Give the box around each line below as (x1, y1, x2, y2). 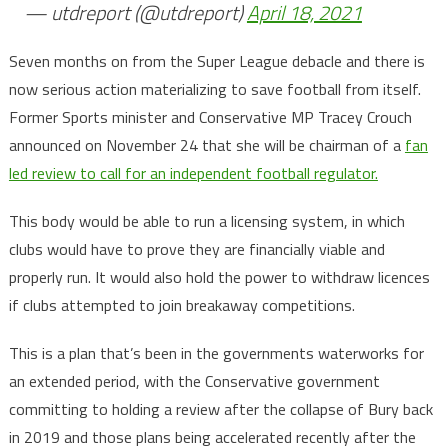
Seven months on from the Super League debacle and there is (8, 49, 425, 74)
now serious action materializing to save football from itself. (8, 77, 421, 102)
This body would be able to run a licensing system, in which (8, 209, 405, 234)
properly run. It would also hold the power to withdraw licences (8, 265, 430, 290)
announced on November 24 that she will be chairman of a (8, 133, 405, 158)
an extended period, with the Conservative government (8, 369, 380, 394)
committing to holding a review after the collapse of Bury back (8, 397, 433, 422)
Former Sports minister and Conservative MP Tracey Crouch (8, 105, 412, 130)
